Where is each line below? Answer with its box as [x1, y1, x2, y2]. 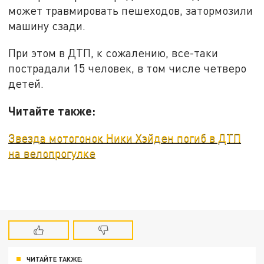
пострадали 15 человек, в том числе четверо [8, 61, 247, 75]
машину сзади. [8, 19, 86, 33]
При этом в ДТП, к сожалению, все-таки [8, 46, 219, 60]
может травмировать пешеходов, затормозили [8, 4, 253, 18]
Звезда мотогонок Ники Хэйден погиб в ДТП [8, 131, 242, 145]
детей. [8, 77, 44, 91]
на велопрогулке [8, 146, 96, 160]
